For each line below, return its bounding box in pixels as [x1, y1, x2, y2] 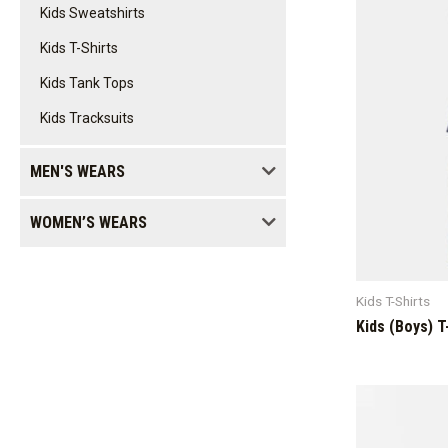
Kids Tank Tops [40, 75, 134, 91]
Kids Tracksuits [40, 110, 134, 126]
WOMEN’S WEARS [30, 213, 147, 232]
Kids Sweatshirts [40, 5, 145, 21]
